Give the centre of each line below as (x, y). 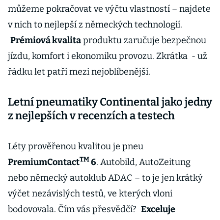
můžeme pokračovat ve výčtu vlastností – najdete (109, 9)
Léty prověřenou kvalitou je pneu (76, 146)
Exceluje (158, 209)
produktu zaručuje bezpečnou (143, 40)
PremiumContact (44, 162)
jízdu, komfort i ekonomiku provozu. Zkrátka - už (108, 56)
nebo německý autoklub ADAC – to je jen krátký (105, 178)
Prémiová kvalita (45, 40)
